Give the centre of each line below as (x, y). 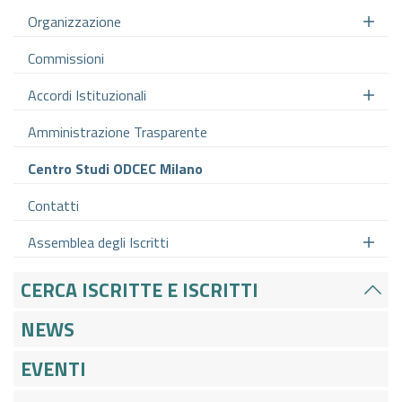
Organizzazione (74, 21)
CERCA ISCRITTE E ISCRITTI (140, 289)
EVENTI (53, 368)
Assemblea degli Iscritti (98, 242)
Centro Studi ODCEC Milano (115, 168)
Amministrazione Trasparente (118, 131)
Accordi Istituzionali (87, 95)
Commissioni (66, 58)
